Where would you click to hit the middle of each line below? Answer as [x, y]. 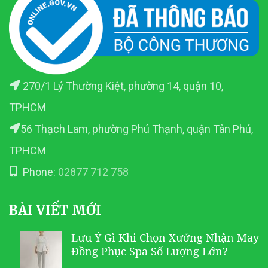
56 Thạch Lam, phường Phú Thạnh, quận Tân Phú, [137, 129]
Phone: [39, 172]
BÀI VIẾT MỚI [55, 210]
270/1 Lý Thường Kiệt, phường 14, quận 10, [122, 86]
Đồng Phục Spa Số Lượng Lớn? [150, 252]
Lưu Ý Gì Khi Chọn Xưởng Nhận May [165, 238]
